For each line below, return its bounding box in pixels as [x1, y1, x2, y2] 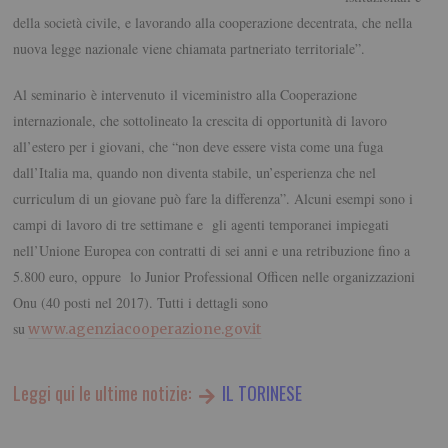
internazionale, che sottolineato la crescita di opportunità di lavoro [13, 111, 388, 131]
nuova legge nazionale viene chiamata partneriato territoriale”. [13, 39, 366, 59]
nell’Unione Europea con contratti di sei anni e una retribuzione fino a [13, 241, 411, 261]
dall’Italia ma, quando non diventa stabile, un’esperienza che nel [13, 163, 377, 183]
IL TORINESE [217, 380, 302, 407]
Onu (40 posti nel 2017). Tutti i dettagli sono [13, 293, 269, 313]
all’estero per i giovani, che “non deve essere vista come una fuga [13, 137, 384, 157]
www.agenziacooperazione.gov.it [28, 320, 262, 339]
